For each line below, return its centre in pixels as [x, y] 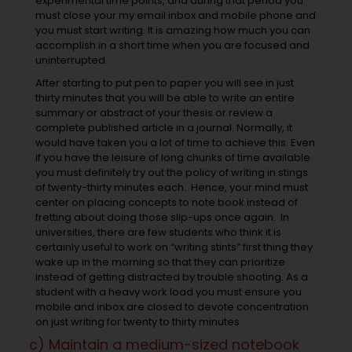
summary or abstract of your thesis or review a [154, 113]
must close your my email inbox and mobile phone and [175, 16]
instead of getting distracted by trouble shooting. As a [171, 277]
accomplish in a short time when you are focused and [172, 46]
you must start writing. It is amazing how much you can [172, 31]
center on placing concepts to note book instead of [166, 203]
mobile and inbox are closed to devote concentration [172, 307]
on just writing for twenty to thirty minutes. [138, 322]
